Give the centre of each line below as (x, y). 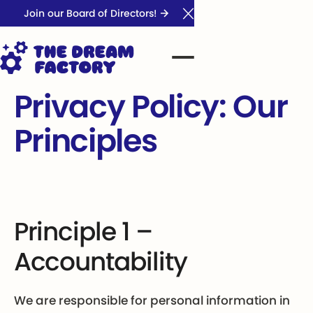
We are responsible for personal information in (152, 300)
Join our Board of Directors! (90, 14)
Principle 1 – (83, 232)
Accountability (100, 262)
